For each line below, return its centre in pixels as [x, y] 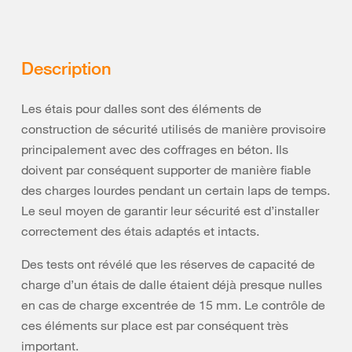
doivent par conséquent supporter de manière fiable [166, 170]
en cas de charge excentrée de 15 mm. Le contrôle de [173, 305]
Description [66, 68]
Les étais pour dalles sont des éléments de [141, 108]
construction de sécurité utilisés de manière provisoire [174, 129]
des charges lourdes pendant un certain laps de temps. [176, 190]
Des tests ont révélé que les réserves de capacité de [168, 264]
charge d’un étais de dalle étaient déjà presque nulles [172, 284]
